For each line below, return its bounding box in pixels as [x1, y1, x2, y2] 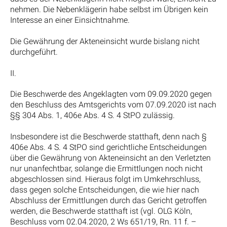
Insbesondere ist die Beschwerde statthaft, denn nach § [10, 132, 207, 142]
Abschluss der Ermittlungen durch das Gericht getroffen [10, 196, 207, 206]
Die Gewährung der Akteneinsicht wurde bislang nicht [10, 36, 200, 46]
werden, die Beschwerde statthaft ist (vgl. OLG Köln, [10, 206, 192, 216]
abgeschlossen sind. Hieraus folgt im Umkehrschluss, [10, 174, 201, 184]
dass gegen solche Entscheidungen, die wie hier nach [10, 185, 199, 195]
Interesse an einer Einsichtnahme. [10, 15, 130, 25]
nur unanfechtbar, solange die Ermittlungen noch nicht [10, 164, 203, 174]
